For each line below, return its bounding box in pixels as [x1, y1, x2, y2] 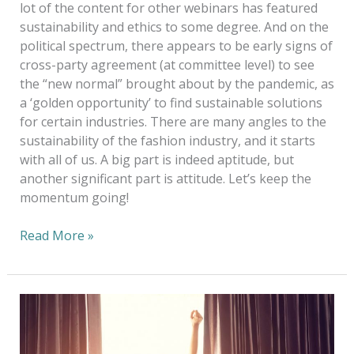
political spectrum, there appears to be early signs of [19, 36, 333, 55]
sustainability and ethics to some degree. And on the [19, 17, 329, 36]
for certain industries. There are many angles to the [19, 112, 326, 130]
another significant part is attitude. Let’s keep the [19, 169, 311, 187]
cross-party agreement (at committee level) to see [19, 55, 314, 73]
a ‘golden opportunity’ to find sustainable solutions [19, 93, 322, 111]
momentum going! [19, 188, 129, 206]
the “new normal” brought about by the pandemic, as [19, 74, 334, 92]
